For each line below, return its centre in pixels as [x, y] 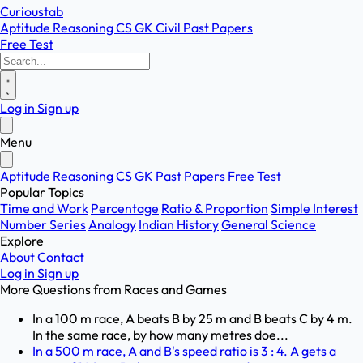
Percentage [125, 208]
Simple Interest [314, 208]
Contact [61, 257]
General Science [269, 224]
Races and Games [175, 289]
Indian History [179, 224]
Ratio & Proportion [215, 208]
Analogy [112, 224]
